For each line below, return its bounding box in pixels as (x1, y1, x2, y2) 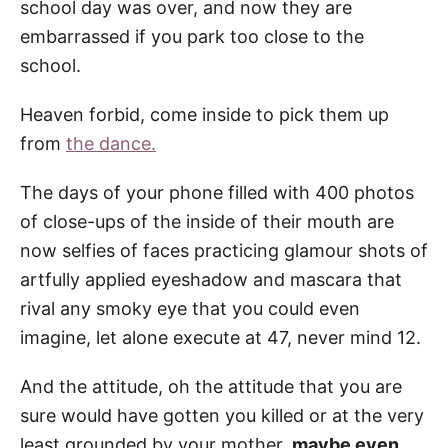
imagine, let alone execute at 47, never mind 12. (20, 326, 421, 348)
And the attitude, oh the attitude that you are (20, 375, 402, 397)
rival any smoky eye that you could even (20, 297, 360, 319)
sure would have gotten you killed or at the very (20, 404, 424, 426)
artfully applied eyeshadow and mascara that (20, 268, 402, 290)
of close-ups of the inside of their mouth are (20, 210, 394, 232)
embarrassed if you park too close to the (20, 25, 364, 47)
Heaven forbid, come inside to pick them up (20, 103, 389, 125)
